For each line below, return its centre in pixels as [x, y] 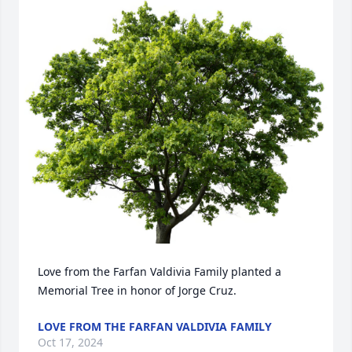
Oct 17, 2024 [70, 342]
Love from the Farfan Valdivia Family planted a [159, 271]
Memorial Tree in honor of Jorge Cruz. [137, 290]
